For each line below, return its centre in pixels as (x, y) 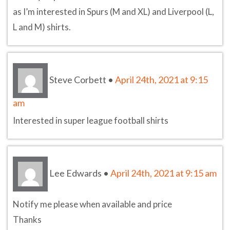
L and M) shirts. (42, 27)
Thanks (27, 219)
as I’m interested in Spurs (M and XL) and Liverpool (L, (113, 11)
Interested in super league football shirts (91, 120)
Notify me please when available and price (92, 204)
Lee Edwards (75, 173)
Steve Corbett (78, 79)
